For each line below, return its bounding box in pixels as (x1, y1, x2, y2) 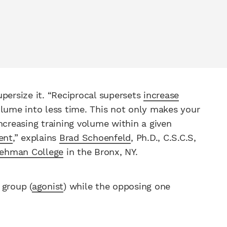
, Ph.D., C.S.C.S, (131, 132, 196, 143)
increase (143, 90, 179, 101)
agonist (31, 180, 63, 192)
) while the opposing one (63, 180, 170, 192)
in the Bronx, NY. (63, 146, 138, 158)
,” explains (12, 132, 59, 143)
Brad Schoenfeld (59, 132, 131, 143)
